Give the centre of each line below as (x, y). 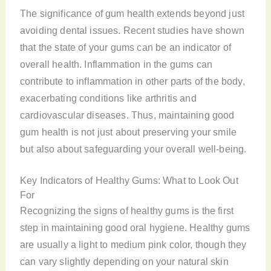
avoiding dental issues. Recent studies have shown (132, 30)
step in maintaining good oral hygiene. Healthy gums (135, 227)
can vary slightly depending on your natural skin (124, 261)
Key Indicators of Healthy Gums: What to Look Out (129, 180)
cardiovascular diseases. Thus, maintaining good (127, 115)
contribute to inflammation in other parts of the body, (132, 81)
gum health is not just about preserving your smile (128, 132)
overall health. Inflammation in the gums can (116, 64)
